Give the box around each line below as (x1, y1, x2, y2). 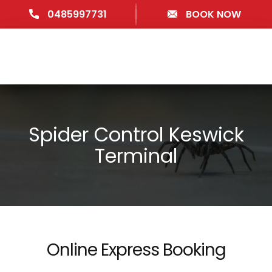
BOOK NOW (183, 7, 241, 21)
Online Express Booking (46, 238, 226, 262)
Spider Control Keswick (28, 121, 244, 148)
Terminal (95, 142, 177, 169)
